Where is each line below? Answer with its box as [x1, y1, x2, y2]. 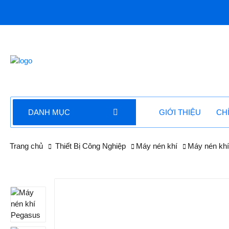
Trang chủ [10, 142, 43, 150]
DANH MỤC [28, 108, 71, 117]
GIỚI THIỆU [159, 108, 201, 117]
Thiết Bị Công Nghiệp [55, 142, 126, 150]
